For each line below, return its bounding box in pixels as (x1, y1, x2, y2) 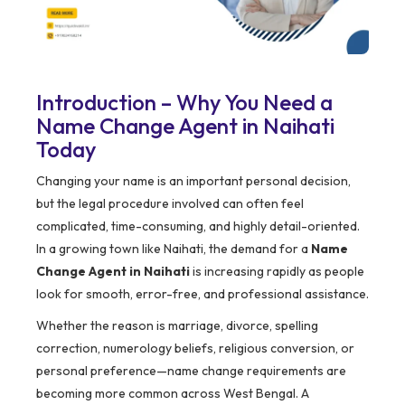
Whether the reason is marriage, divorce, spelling (36, 317, 318, 334)
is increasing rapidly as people (190, 263, 364, 280)
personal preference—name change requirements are (36, 363, 346, 380)
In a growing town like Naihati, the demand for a (36, 240, 311, 258)
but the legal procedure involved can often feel (36, 195, 304, 212)
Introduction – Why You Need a (36, 89, 333, 117)
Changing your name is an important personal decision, (36, 173, 351, 190)
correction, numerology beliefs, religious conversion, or (36, 340, 354, 357)
